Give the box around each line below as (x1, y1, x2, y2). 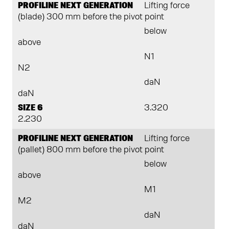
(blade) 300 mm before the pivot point (18, 12, 164, 22)
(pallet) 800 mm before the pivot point (18, 145, 164, 155)
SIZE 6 (18, 103, 42, 113)
